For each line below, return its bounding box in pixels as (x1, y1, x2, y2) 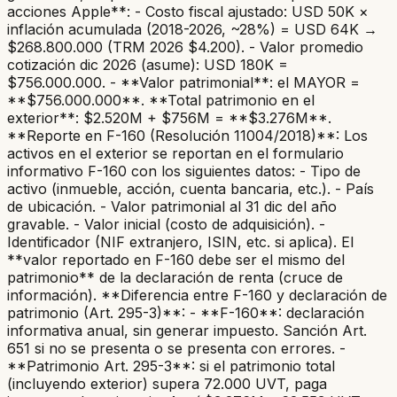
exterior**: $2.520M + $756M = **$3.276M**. (7, 109, 331, 128)
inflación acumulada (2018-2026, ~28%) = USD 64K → (7, 20, 378, 39)
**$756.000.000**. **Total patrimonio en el (7, 91, 315, 110)
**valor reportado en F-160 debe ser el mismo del (7, 251, 345, 269)
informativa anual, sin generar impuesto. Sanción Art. (7, 322, 367, 340)
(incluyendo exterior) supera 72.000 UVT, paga (7, 375, 327, 393)
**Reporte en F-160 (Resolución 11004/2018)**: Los (7, 127, 368, 145)
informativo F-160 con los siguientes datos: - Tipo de (7, 162, 361, 181)
